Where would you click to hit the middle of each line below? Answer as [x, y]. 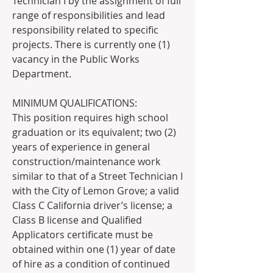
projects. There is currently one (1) [91, 44]
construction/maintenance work [86, 161]
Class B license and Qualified [77, 220]
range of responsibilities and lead [89, 15]
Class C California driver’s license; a [92, 205]
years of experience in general [81, 147]
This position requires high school [90, 118]
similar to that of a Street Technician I [97, 176]
